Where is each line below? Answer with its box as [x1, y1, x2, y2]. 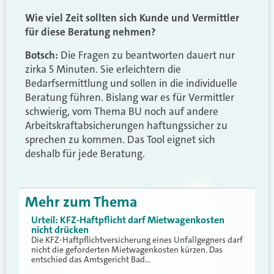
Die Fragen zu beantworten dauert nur [58, 48, 235, 62]
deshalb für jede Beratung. [25, 146, 145, 160]
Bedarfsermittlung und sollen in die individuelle [25, 76, 237, 90]
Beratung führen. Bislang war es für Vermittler [25, 90, 234, 104]
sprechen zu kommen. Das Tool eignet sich [25, 132, 215, 146]
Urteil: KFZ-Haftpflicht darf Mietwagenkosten [31, 213, 224, 227]
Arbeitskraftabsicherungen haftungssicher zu [25, 118, 228, 132]
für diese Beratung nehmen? [25, 25, 156, 39]
